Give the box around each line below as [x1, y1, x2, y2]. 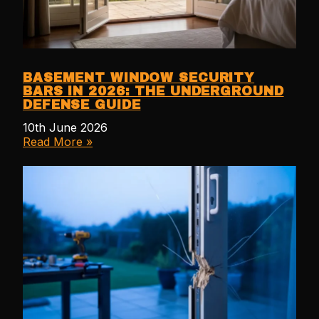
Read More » [23, 135, 93, 150]
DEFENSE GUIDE [23, 98, 141, 113]
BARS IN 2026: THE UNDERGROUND [23, 85, 284, 99]
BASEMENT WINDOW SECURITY [23, 71, 255, 85]
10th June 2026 [23, 120, 108, 135]
